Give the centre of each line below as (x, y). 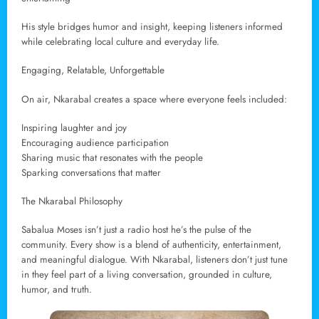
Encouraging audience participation (95, 142)
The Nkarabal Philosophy (72, 202)
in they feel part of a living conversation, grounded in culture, (147, 275)
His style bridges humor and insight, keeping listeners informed (152, 27)
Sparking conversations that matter (91, 172)
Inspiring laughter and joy (74, 127)
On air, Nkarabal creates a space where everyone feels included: (154, 99)
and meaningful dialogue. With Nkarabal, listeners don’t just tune (155, 260)
